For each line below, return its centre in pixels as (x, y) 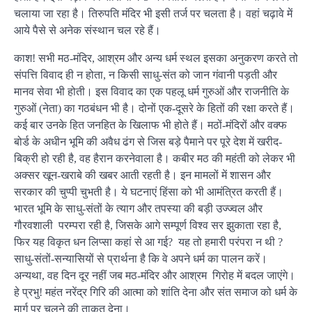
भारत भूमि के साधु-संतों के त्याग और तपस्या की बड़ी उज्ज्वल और (138, 208)
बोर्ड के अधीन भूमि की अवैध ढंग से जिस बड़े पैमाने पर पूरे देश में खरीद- (148, 141)
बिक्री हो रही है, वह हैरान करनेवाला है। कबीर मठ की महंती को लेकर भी (155, 158)
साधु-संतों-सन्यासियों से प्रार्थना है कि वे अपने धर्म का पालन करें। (141, 258)
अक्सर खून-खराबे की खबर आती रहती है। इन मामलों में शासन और (142, 175)
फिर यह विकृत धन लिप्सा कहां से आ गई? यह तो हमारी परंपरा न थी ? (148, 242)
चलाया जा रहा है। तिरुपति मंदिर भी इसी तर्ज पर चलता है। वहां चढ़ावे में (153, 13)
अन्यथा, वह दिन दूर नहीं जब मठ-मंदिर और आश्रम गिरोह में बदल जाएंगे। (155, 275)
